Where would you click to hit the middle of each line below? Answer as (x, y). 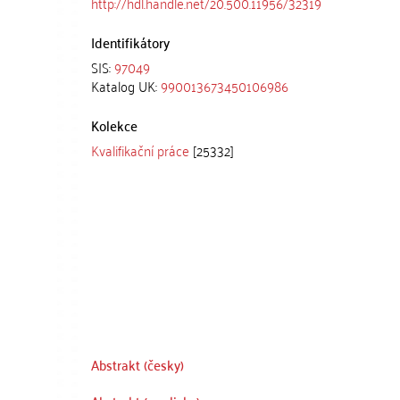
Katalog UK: (126, 86)
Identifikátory (130, 42)
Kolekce (114, 125)
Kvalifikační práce (140, 150)
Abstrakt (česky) (137, 364)
